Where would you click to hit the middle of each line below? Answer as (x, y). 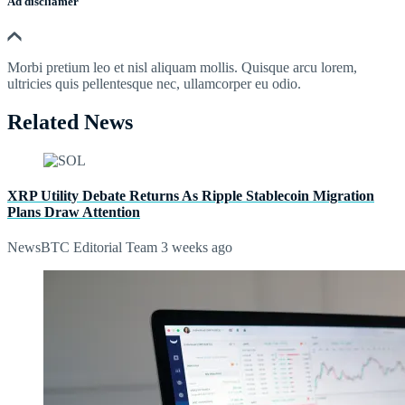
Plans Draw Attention (74, 212)
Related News (70, 122)
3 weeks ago (195, 248)
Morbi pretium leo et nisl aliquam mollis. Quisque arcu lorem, (182, 67)
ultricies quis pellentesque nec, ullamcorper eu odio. (154, 83)
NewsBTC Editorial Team (82, 248)
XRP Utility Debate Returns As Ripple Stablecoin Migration (191, 196)
